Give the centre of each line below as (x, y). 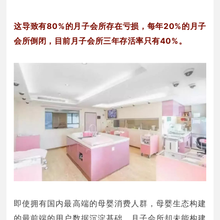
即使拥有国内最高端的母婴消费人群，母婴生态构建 (110, 204)
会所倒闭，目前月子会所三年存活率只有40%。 (100, 41)
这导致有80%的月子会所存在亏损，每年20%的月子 (110, 26)
